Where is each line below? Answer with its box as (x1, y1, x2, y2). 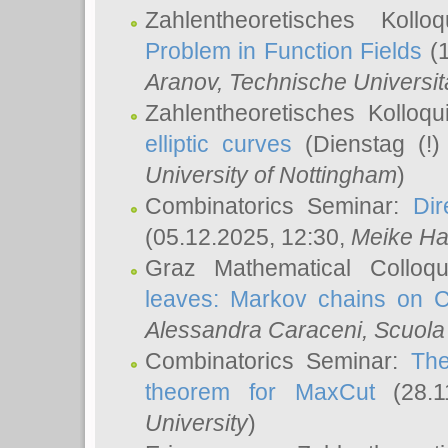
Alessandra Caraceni (145, 317, 362, 343)
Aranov (145, 69, 217, 95)
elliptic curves (145, 131, 293, 157)
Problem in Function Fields (145, 38, 423, 64)
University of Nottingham (145, 162, 397, 188)
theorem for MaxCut (145, 379, 375, 405)
